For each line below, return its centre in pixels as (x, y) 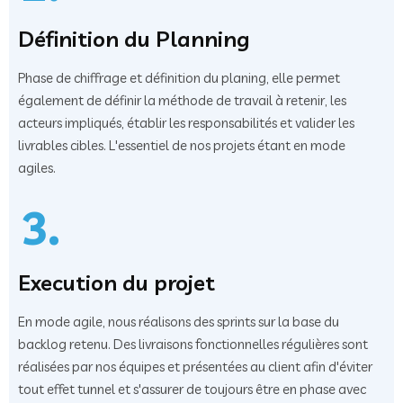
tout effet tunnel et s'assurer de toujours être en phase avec (192, 390)
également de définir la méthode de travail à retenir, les (182, 101)
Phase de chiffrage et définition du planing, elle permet (179, 78)
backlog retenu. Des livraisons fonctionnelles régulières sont (193, 345)
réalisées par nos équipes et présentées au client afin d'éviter (195, 367)
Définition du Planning (134, 39)
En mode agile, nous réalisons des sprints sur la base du (179, 322)
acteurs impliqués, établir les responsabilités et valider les (186, 123)
